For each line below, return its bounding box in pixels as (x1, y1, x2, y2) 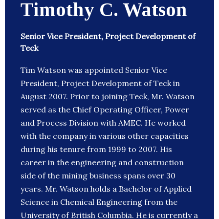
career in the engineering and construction (21, 157, 184, 168)
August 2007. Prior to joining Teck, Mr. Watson (21, 91, 195, 102)
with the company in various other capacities (21, 131, 189, 141)
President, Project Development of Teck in (21, 78, 180, 88)
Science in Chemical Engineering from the (21, 197, 177, 207)
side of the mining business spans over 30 (21, 171, 175, 181)
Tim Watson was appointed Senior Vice (21, 65, 167, 75)
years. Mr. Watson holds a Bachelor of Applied (21, 184, 192, 194)
